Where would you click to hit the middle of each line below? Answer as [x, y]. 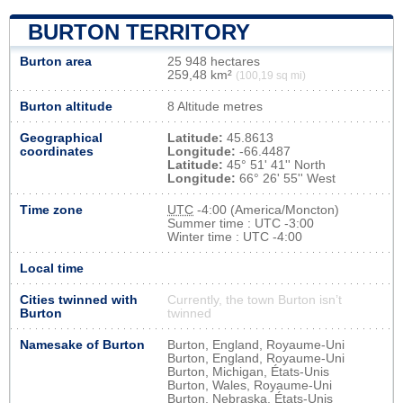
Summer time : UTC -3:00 [241, 223]
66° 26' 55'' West [286, 178]
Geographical [61, 138]
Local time [52, 268]
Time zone [51, 210]
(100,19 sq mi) [271, 75]
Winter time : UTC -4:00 [235, 237]
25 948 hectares [214, 61]
